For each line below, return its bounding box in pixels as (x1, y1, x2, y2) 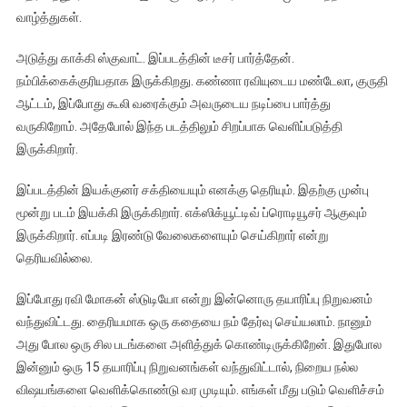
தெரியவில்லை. (15, 251, 93, 266)
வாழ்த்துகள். (15, 10, 82, 25)
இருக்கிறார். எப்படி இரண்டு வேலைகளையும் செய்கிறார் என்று (15, 228, 329, 243)
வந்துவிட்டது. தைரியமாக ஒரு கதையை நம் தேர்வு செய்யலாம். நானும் (15, 314, 372, 330)
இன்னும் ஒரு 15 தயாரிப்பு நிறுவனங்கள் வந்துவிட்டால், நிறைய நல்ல (15, 360, 358, 375)
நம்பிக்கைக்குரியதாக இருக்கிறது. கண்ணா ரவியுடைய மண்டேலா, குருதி (15, 74, 388, 89)
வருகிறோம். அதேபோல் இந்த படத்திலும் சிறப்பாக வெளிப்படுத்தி (15, 119, 342, 134)
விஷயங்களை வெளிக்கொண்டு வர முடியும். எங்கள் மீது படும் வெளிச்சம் (15, 382, 384, 398)
